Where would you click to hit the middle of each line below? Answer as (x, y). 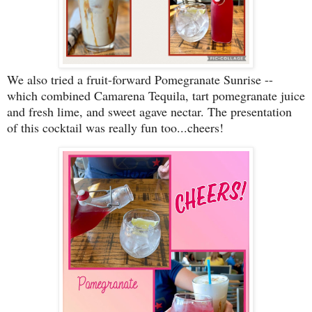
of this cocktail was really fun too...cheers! (115, 127)
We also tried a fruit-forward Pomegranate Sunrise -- (140, 79)
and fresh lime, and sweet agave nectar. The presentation (149, 111)
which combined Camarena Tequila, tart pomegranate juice (156, 95)
